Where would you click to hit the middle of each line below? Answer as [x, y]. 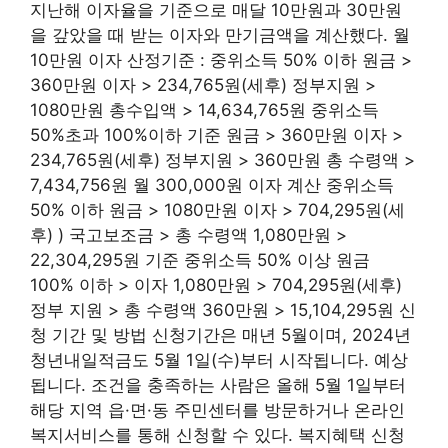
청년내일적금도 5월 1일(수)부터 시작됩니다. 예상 [219, 359]
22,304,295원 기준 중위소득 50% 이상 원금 [200, 259]
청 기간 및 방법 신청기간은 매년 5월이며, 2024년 [220, 334]
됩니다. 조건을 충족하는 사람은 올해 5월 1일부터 [218, 384]
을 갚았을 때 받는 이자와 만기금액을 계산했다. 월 [220, 34]
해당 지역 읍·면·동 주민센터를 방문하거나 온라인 [217, 409]
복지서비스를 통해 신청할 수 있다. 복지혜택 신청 [217, 434]
